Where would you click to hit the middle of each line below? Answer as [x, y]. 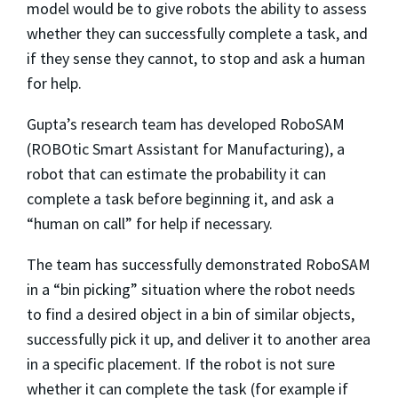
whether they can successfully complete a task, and [197, 33]
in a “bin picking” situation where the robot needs [191, 289]
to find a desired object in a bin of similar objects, [191, 314]
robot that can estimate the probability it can [176, 173]
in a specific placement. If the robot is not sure [181, 363]
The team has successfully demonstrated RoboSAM [199, 264]
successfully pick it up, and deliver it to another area [199, 338]
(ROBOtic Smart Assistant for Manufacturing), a [186, 148]
